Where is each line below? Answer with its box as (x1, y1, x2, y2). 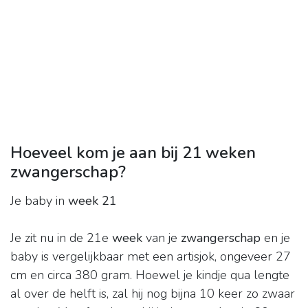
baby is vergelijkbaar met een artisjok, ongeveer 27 (10, 248, 291, 265)
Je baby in (10, 192, 68, 210)
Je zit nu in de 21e (10, 230, 112, 247)
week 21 (68, 192, 117, 210)
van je (142, 230, 181, 247)
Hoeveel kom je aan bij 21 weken (10, 142, 256, 164)
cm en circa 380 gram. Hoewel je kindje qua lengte (10, 267, 289, 284)
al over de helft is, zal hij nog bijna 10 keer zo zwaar (10, 285, 295, 302)
